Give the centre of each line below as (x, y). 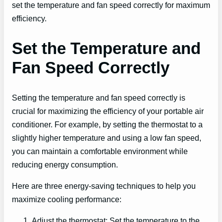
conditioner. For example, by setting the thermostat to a (107, 124)
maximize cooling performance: (67, 199)
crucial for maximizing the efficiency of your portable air (108, 111)
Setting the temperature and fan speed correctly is (99, 97)
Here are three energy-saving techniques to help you (104, 186)
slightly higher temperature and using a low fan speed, (107, 138)
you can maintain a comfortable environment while (100, 151)
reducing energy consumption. (65, 164)
